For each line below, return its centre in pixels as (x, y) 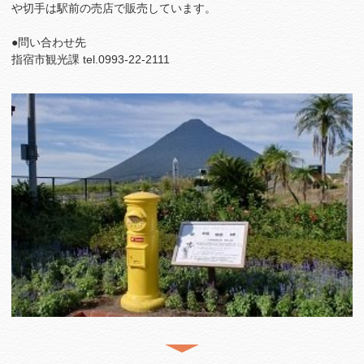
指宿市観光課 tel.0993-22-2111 (91, 60)
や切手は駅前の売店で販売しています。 (114, 9)
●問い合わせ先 (49, 43)
